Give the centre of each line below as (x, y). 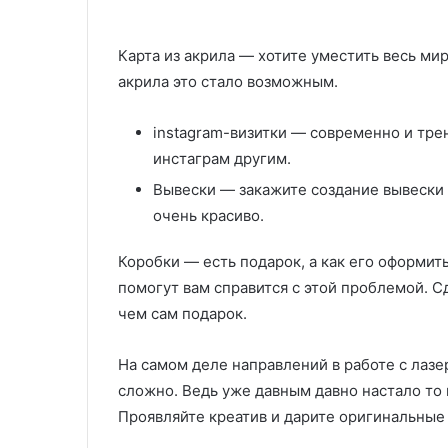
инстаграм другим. (222, 158)
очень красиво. (208, 215)
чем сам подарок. (182, 313)
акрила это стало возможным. (228, 81)
